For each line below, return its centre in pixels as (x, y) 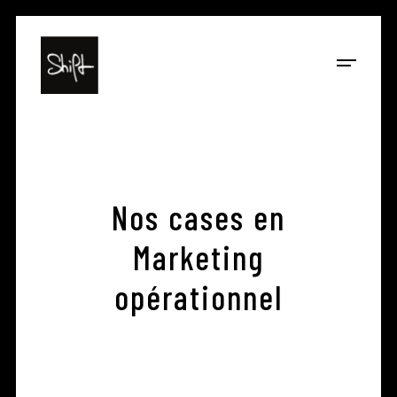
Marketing (198, 257)
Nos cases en (198, 217)
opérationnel (198, 296)
